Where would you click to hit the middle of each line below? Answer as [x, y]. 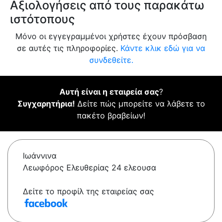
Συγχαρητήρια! [46, 104]
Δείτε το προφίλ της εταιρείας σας [88, 192]
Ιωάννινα [40, 156]
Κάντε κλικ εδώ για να [163, 48]
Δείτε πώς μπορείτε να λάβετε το [140, 104]
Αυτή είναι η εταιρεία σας [109, 92]
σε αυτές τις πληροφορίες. [69, 48]
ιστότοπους [42, 19]
